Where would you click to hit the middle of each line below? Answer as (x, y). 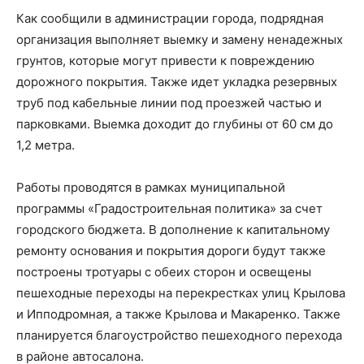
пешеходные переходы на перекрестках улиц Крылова (181, 292)
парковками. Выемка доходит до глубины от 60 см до (175, 123)
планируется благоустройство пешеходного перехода (179, 335)
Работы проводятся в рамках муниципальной (151, 187)
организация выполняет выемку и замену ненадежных (180, 39)
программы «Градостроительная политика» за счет (169, 208)
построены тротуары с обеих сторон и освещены (164, 271)
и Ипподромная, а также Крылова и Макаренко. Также (178, 314)
